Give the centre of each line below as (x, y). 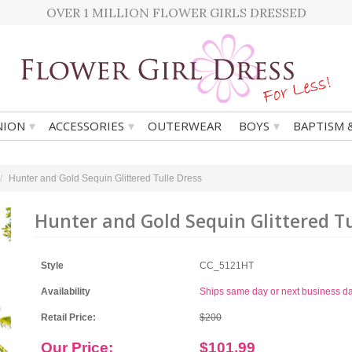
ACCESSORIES (86, 126)
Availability (66, 291)
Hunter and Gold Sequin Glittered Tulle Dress (105, 178)
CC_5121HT (227, 266)
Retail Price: (68, 317)
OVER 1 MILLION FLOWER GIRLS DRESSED (176, 13)
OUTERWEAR (185, 126)
